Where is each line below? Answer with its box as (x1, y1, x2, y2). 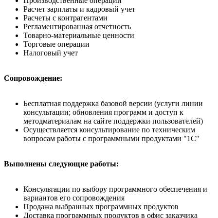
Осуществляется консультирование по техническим (23, 125, 195, 134)
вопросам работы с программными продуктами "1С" (23, 134, 200, 143)
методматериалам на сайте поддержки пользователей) (23, 116, 203, 125)
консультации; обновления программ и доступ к (23, 108, 183, 116)
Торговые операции (23, 39, 90, 48)
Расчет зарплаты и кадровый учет (23, 4, 135, 13)
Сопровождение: (4, 73, 62, 82)
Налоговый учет (23, 48, 78, 57)
